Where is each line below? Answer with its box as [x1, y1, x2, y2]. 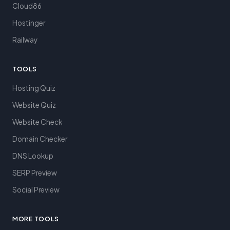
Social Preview [12, 185, 60, 194]
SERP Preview [12, 168, 57, 177]
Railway [12, 35, 37, 44]
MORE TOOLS [12, 215, 59, 223]
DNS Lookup [12, 151, 53, 160]
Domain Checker [12, 135, 67, 143]
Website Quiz [12, 101, 56, 109]
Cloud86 [12, 2, 42, 10]
